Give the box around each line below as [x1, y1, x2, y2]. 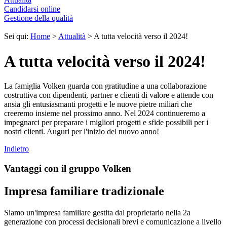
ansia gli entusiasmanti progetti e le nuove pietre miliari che [4, 100, 192, 109]
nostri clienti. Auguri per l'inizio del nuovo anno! [4, 127, 159, 136]
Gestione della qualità [4, 14, 73, 23]
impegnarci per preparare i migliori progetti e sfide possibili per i [4, 118, 208, 127]
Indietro [4, 144, 29, 154]
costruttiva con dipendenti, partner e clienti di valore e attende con [4, 91, 213, 100]
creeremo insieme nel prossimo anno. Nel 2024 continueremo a [4, 109, 205, 118]
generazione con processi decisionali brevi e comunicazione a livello [4, 217, 221, 226]
